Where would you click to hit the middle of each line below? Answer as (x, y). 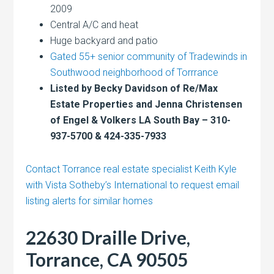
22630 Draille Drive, (108, 237)
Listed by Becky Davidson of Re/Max (134, 88)
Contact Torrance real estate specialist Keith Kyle (131, 169)
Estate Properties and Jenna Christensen (146, 104)
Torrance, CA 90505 (107, 259)
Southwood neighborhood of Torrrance (135, 72)
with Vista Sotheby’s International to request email (133, 185)
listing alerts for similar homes (90, 201)
